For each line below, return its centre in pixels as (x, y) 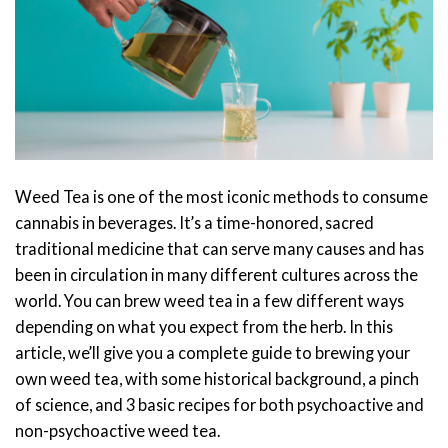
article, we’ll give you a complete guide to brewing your (212, 353)
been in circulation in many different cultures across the (216, 275)
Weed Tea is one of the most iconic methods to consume (221, 197)
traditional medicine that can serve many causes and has (219, 249)
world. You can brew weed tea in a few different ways (209, 301)
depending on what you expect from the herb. (180, 327)
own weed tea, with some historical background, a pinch (217, 379)
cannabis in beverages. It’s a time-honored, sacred (194, 223)
